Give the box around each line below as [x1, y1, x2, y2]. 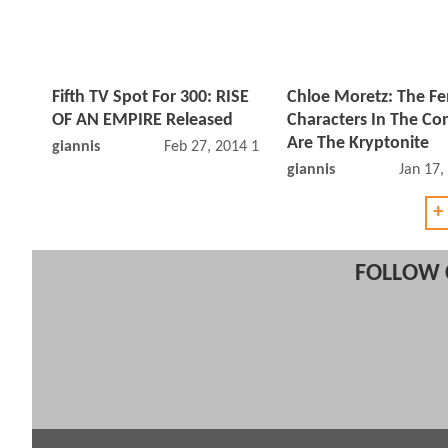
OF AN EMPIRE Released [52, 111, 233, 131]
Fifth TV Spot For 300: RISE [52, 88, 249, 108]
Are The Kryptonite [287, 134, 429, 154]
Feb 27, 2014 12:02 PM [163, 139, 313, 156]
